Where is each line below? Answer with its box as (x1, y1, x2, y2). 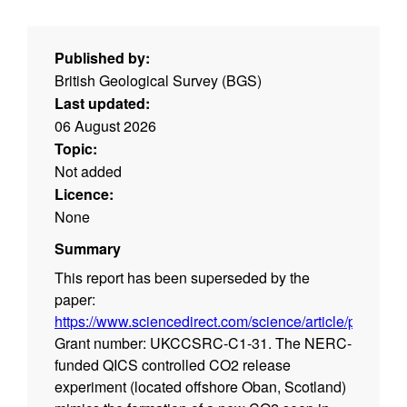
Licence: (55, 184, 114, 205)
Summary (55, 238, 121, 260)
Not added (55, 161, 122, 183)
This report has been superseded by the (55, 267, 310, 289)
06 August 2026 (55, 115, 156, 137)
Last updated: (55, 93, 150, 114)
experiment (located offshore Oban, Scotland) (55, 376, 346, 398)
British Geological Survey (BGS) (55, 70, 262, 92)
